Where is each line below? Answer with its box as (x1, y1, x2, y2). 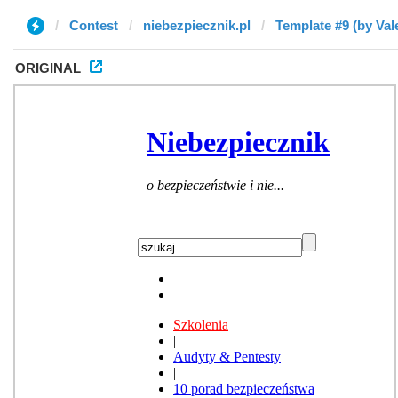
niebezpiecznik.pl (143, 18, 251, 33)
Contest (69, 18, 118, 33)
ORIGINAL (15, 60, 81, 76)
